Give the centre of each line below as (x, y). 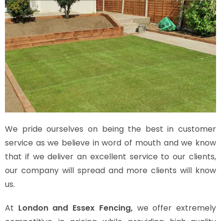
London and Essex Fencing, (75, 208)
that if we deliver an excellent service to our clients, (110, 157)
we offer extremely (174, 208)
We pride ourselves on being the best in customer (110, 129)
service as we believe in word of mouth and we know (110, 143)
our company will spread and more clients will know (110, 170)
